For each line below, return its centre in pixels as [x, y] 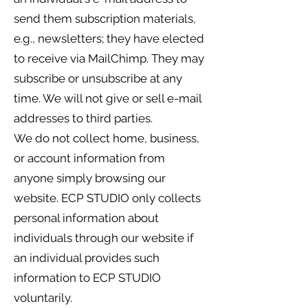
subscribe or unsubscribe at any [98, 78]
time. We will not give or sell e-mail [108, 98]
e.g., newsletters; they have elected [109, 38]
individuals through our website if [104, 238]
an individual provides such [87, 258]
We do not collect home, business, [107, 138]
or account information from [89, 158]
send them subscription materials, [105, 19]
